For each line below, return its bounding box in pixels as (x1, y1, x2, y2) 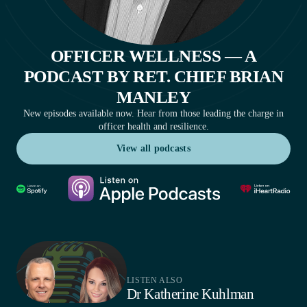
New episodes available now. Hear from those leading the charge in (23, 108, 284, 119)
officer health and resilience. (98, 121, 209, 132)
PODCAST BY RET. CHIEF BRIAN (23, 66, 284, 86)
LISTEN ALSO (126, 275, 183, 285)
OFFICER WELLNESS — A (50, 46, 257, 65)
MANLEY (116, 87, 191, 106)
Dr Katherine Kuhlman (126, 286, 254, 302)
